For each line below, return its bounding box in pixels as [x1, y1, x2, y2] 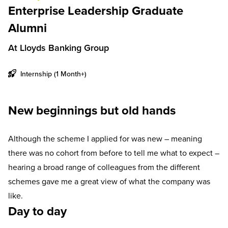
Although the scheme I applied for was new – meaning [8, 133, 202, 144]
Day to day [8, 202, 67, 220]
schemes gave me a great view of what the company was [8, 176, 210, 187]
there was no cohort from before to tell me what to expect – [8, 147, 219, 158]
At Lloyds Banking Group [8, 41, 109, 54]
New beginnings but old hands [8, 101, 176, 119]
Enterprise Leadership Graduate [8, 2, 183, 19]
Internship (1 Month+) [18, 69, 87, 79]
